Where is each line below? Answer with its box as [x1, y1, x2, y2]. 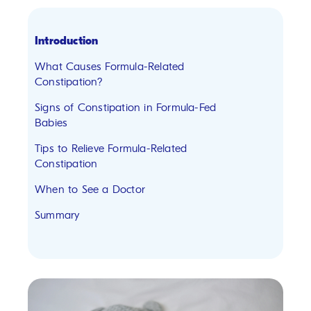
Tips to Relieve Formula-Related [35, 142, 187, 155]
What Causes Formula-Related [35, 60, 185, 73]
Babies [35, 117, 68, 129]
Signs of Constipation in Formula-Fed [35, 101, 217, 114]
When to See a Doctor [35, 183, 145, 196]
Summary [35, 209, 80, 221]
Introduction [35, 35, 99, 47]
